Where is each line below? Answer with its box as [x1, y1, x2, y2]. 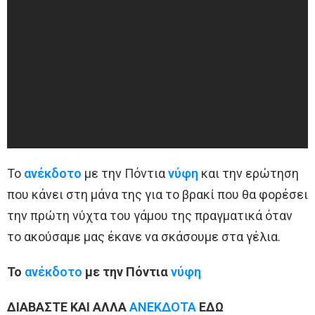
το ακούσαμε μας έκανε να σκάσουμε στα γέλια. [7, 229, 281, 245]
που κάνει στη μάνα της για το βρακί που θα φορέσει [7, 187, 308, 202]
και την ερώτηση [198, 166, 299, 181]
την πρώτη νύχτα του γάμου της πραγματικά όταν [7, 208, 292, 224]
